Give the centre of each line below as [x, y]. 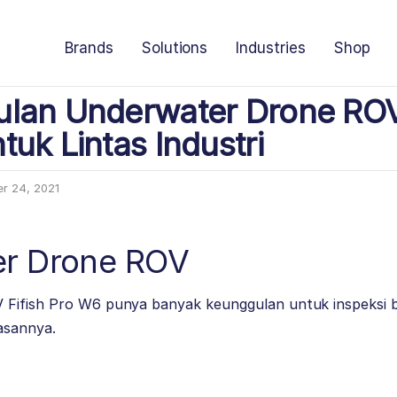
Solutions [175, 48]
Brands [89, 48]
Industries [271, 48]
